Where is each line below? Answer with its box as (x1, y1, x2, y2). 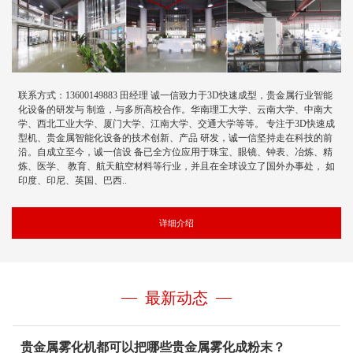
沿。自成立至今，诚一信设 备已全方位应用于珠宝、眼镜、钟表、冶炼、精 (17, 147, 333, 158)
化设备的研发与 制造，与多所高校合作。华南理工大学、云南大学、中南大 (17, 104, 333, 116)
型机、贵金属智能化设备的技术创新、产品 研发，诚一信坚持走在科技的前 (17, 132, 333, 144)
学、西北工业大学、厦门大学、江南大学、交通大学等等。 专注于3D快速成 (17, 118, 335, 130)
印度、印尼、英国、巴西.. (17, 175, 127, 187)
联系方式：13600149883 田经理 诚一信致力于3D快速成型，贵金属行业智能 (17, 90, 333, 102)
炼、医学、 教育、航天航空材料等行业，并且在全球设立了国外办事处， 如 (17, 161, 335, 173)
